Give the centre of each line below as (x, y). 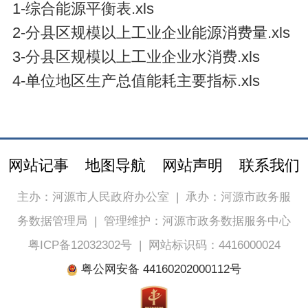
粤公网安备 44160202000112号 (160, 269)
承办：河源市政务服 (238, 197)
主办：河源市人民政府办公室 (93, 197)
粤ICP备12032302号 (80, 245)
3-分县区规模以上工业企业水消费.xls (136, 57)
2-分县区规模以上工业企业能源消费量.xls (151, 33)
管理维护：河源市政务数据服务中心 (197, 221)
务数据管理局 (52, 221)
